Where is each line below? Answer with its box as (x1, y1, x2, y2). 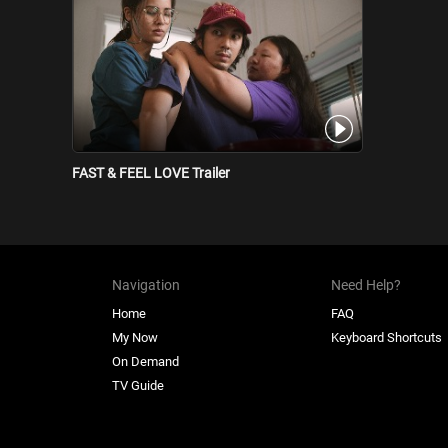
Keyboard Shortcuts (331, 329, 443, 345)
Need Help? (331, 276, 402, 293)
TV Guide (112, 377, 164, 393)
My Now (112, 329, 158, 345)
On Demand (112, 353, 179, 369)
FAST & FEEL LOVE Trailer (72, 164, 230, 181)
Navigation (112, 276, 180, 293)
